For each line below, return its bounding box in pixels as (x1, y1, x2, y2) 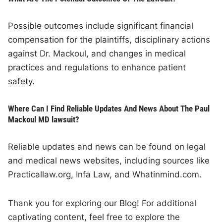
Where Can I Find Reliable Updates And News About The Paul (8, 104, 210, 114)
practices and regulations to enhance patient (8, 62, 186, 73)
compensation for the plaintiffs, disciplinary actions (8, 35, 211, 45)
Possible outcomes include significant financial (8, 21, 194, 31)
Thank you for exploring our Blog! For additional (8, 198, 197, 209)
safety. (8, 76, 35, 87)
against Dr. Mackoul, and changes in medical (8, 49, 186, 59)
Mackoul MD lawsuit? (8, 114, 80, 125)
